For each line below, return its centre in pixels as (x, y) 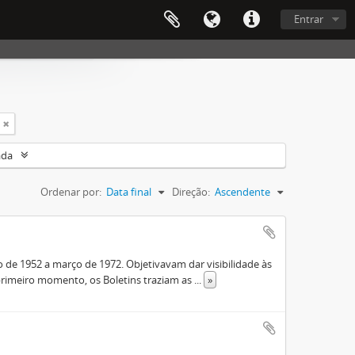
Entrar (309, 19)
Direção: (191, 192)
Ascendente (242, 192)
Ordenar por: (71, 192)
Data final (129, 192)
